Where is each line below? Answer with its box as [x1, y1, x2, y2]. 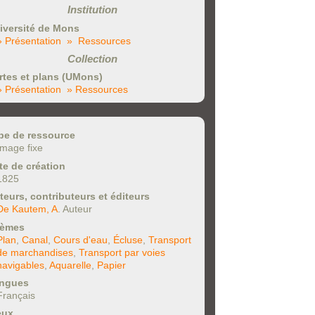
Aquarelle [49, 259, 91, 271]
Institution [67, 4, 117, 16]
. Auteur [58, 203, 92, 215]
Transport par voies [79, 246, 165, 258]
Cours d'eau [53, 233, 108, 245]
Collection [67, 52, 117, 65]
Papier [97, 259, 126, 271]
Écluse [113, 233, 143, 245]
